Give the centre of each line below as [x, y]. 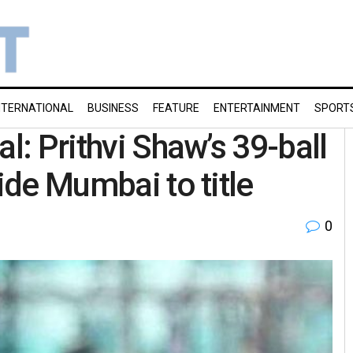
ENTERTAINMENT [257, 108]
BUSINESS [113, 108]
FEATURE [176, 108]
